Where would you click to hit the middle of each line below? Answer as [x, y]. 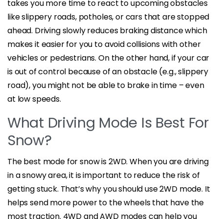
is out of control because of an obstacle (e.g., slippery [108, 71]
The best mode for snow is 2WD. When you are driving [108, 161]
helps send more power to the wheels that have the [106, 202]
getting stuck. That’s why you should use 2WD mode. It [109, 189]
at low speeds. [34, 99]
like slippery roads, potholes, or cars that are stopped [109, 17]
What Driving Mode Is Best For [108, 122]
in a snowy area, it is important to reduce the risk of [104, 175]
